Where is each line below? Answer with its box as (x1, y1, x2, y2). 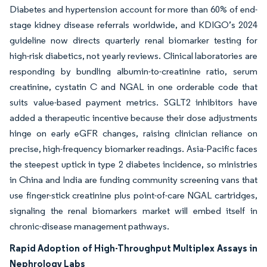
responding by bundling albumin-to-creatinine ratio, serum (10, 66, 257, 77)
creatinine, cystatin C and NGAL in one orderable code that (10, 81, 257, 93)
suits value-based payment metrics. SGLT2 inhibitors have (10, 97, 257, 108)
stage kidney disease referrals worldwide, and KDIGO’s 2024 (10, 19, 257, 31)
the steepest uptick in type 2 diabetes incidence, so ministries (10, 159, 257, 170)
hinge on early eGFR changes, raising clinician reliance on (10, 128, 257, 139)
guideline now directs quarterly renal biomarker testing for (10, 35, 257, 46)
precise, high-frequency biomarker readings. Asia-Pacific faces (10, 143, 257, 155)
